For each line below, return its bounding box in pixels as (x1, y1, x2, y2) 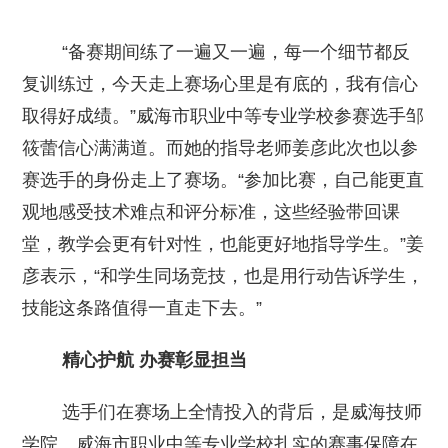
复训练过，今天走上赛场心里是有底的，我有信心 (22, 74, 419, 95)
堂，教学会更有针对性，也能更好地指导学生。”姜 (22, 234, 425, 255)
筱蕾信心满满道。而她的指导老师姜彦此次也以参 (22, 138, 419, 159)
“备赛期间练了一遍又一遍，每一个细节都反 (22, 42, 411, 63)
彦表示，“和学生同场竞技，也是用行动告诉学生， (22, 266, 425, 287)
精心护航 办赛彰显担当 (62, 350, 248, 371)
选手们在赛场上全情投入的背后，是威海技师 (22, 402, 423, 423)
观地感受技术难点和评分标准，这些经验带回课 (22, 202, 401, 223)
